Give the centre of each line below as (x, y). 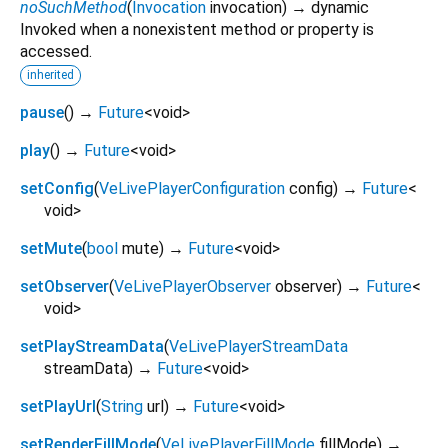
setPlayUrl (58, 406)
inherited (50, 74)
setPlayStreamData (92, 346)
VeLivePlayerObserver (192, 286)
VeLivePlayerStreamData (258, 346)
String (122, 406)
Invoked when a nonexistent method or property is (197, 29)
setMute (51, 248)
